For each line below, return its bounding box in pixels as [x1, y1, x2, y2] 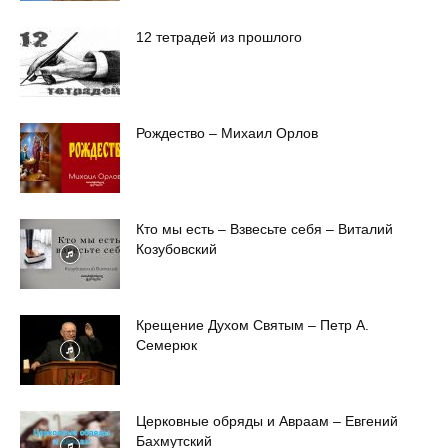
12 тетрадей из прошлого [136, 29, 302, 46]
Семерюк [136, 337, 197, 354]
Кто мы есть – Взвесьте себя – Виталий [136, 221, 393, 238]
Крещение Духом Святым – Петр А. [136, 317, 369, 334]
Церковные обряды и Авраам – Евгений [136, 413, 398, 430]
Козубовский [136, 241, 217, 258]
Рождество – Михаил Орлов [136, 125, 318, 142]
